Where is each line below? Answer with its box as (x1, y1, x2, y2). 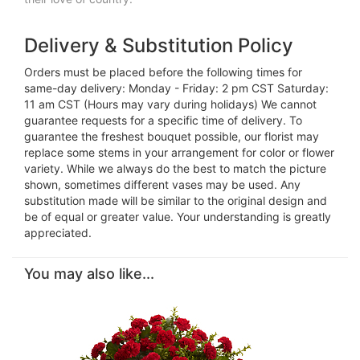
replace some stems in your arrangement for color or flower (24, 145, 334, 160)
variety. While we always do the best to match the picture (24, 162, 326, 176)
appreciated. (24, 226, 92, 240)
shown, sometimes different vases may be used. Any (24, 178, 301, 192)
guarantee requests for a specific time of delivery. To (24, 113, 302, 128)
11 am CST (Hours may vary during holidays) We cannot (24, 97, 317, 112)
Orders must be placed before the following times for (24, 65, 302, 80)
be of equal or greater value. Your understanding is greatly (24, 210, 331, 224)
